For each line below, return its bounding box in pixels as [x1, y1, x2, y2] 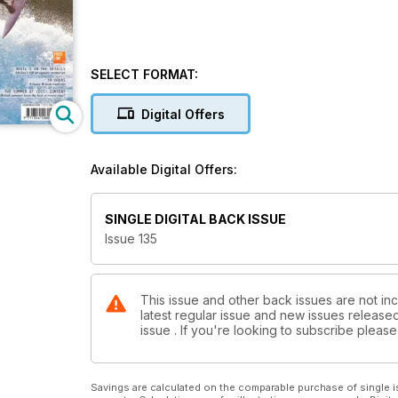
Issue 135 [105, 231, 157, 247]
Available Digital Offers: [91, 162, 237, 177]
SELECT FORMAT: [91, 67, 198, 82]
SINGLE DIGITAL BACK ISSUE [105, 211, 286, 227]
